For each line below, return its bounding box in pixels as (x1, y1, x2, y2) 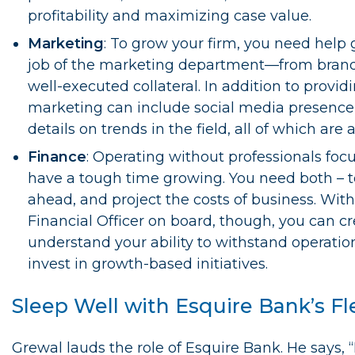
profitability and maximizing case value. (28, 7, 311, 25)
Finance (28, 148, 86, 166)
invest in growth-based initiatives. (28, 255, 268, 273)
